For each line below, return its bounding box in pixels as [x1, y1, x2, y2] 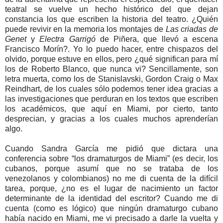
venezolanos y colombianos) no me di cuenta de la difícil [5, 174, 218, 183]
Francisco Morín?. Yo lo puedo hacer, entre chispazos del [5, 44, 218, 53]
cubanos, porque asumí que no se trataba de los [5, 164, 218, 173]
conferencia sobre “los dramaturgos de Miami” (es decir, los [5, 154, 218, 163]
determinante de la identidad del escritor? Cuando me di [5, 194, 218, 203]
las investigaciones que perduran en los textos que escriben [5, 94, 218, 103]
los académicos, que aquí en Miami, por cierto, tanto [5, 104, 218, 113]
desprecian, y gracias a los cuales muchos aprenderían [5, 114, 218, 123]
